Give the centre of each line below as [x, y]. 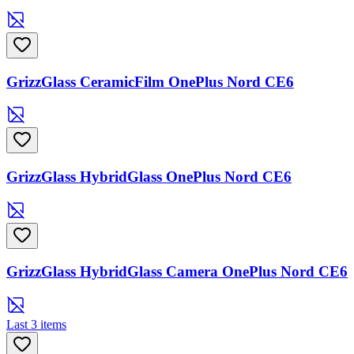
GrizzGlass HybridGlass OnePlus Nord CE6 [149, 177]
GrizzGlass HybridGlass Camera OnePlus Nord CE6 [177, 272]
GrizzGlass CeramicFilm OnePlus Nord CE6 [150, 81]
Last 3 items [36, 325]
